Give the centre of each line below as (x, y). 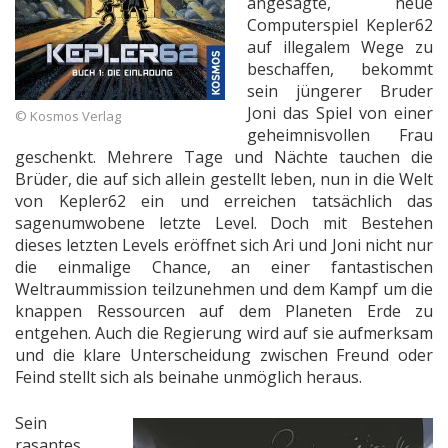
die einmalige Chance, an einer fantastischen (224, 266)
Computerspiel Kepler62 (340, 24)
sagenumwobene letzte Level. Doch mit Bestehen (224, 222)
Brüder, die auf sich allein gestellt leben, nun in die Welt (224, 178)
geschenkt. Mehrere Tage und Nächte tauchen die (224, 156)
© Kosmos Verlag (68, 115)
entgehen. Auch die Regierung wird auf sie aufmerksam (224, 332)
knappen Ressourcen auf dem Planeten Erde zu (224, 310)
